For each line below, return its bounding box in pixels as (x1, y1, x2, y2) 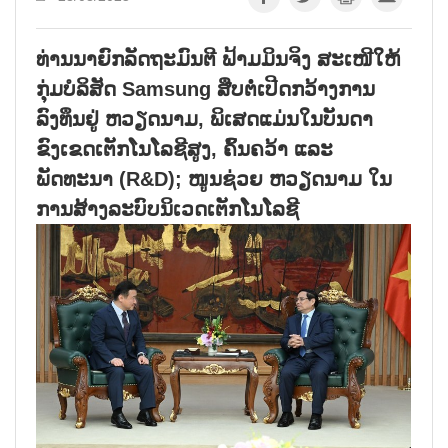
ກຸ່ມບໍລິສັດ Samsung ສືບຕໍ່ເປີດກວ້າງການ (36, 77, 375, 100)
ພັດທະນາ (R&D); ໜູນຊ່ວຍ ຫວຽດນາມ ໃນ (36, 167, 392, 190)
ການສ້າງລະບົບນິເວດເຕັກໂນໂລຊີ (36, 197, 299, 220)
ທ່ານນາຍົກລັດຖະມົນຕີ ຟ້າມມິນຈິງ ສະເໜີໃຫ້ (36, 47, 400, 70)
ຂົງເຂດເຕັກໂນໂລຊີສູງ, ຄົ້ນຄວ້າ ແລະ (36, 137, 333, 160)
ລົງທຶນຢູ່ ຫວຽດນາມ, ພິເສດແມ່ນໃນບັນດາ (36, 107, 373, 130)
